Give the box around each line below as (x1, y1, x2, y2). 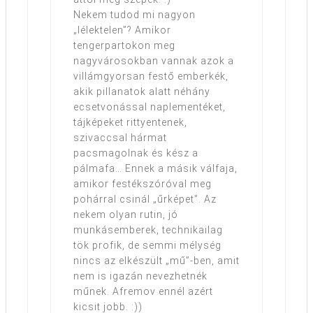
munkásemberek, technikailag (73, 224, 223, 236)
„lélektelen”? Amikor (73, 24, 171, 36)
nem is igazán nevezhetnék (73, 270, 208, 282)
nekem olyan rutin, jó (73, 209, 178, 221)
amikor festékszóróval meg (73, 178, 212, 190)
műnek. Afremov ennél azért (73, 286, 213, 298)
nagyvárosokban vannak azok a (73, 55, 234, 67)
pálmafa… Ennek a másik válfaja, (73, 163, 238, 175)
